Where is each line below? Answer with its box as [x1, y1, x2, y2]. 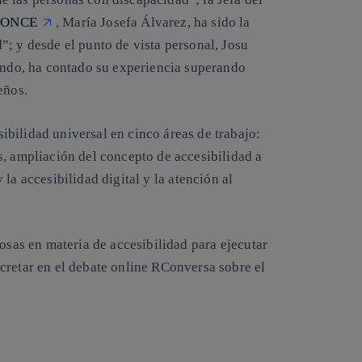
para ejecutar [187, 237, 268, 253]
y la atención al [140, 170, 234, 187]
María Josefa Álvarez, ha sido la [62, 15, 250, 31]
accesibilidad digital [20, 170, 141, 187]
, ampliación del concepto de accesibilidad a [3, 148, 263, 164]
